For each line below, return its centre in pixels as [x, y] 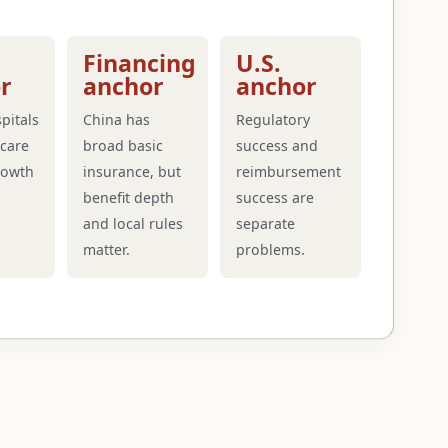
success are [275, 197]
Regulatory [273, 119]
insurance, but [132, 171]
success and [277, 145]
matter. [107, 249]
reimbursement [289, 171]
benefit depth [129, 197]
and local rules [133, 223]
